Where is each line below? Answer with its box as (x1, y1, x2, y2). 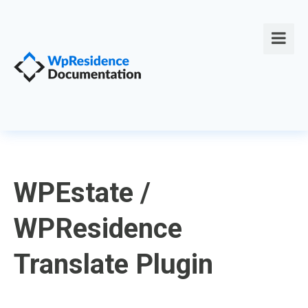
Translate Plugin (14, 248, 213, 280)
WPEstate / (14, 177, 151, 209)
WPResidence (14, 212, 182, 245)
